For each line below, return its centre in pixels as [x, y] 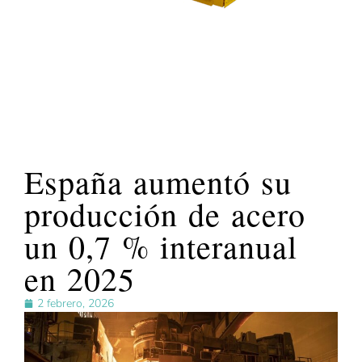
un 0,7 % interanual [161, 246]
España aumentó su [158, 182]
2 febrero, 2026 [76, 304]
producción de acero [165, 214]
